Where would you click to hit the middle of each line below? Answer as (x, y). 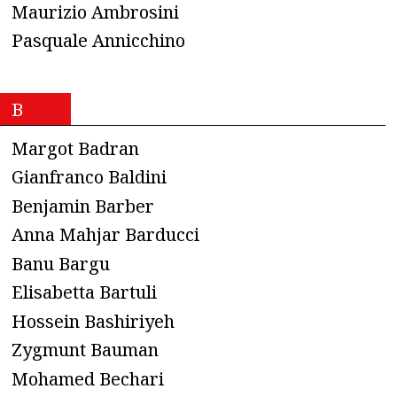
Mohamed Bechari (88, 378)
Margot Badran (75, 148)
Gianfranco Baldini (89, 177)
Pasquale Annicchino (98, 41)
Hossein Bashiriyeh (93, 321)
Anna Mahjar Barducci (105, 235)
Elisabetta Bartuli (84, 292)
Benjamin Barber (83, 206)
